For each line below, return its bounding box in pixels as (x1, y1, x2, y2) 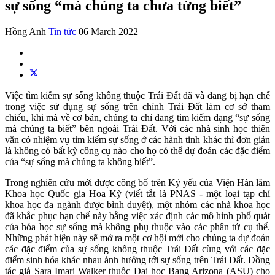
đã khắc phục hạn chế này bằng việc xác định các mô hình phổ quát (5, 210, 270, 221)
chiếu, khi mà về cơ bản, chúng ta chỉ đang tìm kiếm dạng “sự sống (5, 112, 270, 123)
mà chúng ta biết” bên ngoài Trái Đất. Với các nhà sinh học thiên (5, 123, 270, 134)
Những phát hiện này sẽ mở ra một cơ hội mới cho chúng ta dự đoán (5, 232, 270, 243)
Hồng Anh (5, 26, 46, 37)
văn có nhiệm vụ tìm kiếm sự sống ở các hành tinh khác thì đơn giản (5, 134, 270, 145)
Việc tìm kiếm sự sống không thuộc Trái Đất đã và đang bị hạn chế (5, 90, 270, 101)
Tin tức (48, 26, 76, 37)
